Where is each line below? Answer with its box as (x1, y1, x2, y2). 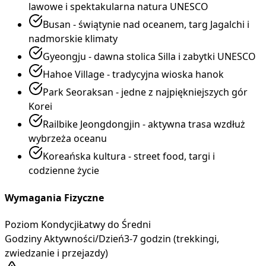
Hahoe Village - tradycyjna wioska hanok (43, 68, 224, 81)
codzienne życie (28, 164, 99, 178)
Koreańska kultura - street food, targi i (43, 150, 215, 163)
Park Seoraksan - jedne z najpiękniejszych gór (43, 85, 248, 99)
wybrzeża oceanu (28, 132, 107, 145)
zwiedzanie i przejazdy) (5, 246, 108, 259)
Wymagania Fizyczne (5, 191, 104, 204)
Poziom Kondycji (5, 217, 79, 231)
